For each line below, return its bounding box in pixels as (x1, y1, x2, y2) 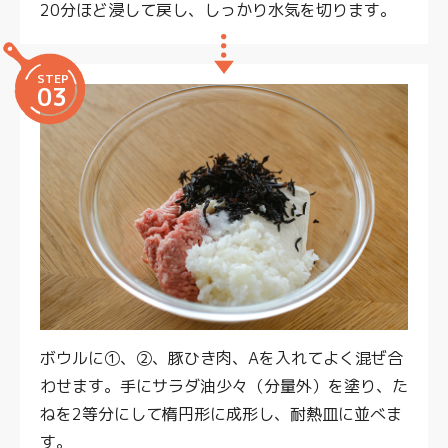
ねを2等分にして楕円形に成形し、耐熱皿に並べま (40, 402, 402, 425)
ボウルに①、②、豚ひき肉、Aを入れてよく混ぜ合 (40, 346, 403, 369)
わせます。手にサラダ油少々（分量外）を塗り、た (40, 374, 408, 397)
